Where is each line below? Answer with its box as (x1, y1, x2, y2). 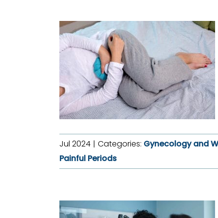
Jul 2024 (59, 138, 91, 149)
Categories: (97, 138, 144, 149)
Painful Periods (59, 152, 117, 164)
